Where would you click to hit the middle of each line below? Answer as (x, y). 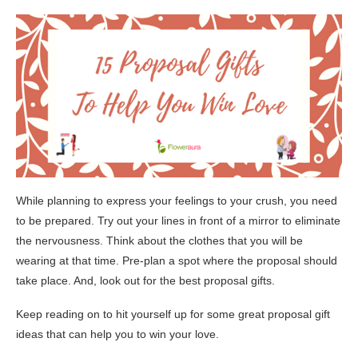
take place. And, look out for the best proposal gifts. (145, 280)
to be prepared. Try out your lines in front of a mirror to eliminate (178, 220)
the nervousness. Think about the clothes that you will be (159, 240)
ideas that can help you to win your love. (117, 334)
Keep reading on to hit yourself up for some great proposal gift (173, 314)
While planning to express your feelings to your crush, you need (177, 200)
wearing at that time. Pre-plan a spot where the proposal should (177, 260)
